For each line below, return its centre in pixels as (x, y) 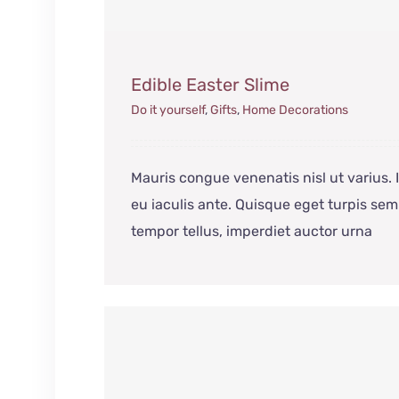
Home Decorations (296, 110)
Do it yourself (168, 110)
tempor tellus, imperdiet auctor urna (252, 231)
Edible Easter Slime (211, 84)
